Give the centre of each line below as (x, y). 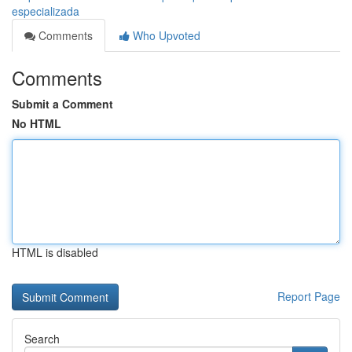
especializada (46, 11)
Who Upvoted (165, 35)
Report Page (309, 296)
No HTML (37, 123)
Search (42, 339)
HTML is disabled (55, 252)
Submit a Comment (62, 104)
